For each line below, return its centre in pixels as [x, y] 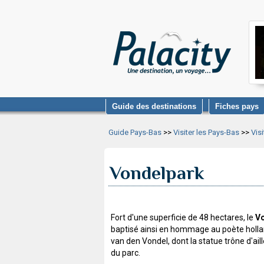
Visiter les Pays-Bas [206, 132]
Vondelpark [157, 173]
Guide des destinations [154, 106]
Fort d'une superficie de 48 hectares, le [183, 217]
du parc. [126, 253]
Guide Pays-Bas [135, 132]
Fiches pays [237, 106]
